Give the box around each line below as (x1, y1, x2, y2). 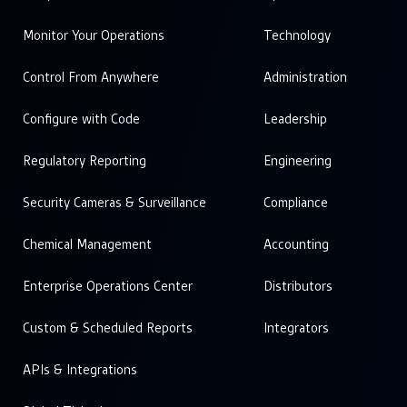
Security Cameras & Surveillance (23, 194, 206, 213)
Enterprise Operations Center (23, 277, 193, 296)
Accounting (263, 235, 329, 254)
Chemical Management (23, 235, 152, 254)
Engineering (263, 152, 332, 171)
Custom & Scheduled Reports (23, 319, 193, 338)
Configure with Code (23, 110, 140, 129)
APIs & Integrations (23, 361, 137, 380)
